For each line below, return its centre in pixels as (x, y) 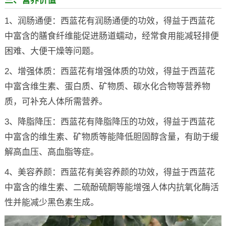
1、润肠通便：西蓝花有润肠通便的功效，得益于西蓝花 (109, 21)
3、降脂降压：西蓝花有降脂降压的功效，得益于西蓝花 (109, 122)
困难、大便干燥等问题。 (51, 51)
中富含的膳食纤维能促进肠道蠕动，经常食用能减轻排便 (111, 36)
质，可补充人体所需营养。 (56, 101)
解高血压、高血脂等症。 (51, 152)
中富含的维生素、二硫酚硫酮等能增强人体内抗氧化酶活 (111, 187)
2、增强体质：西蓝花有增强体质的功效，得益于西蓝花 (109, 71)
